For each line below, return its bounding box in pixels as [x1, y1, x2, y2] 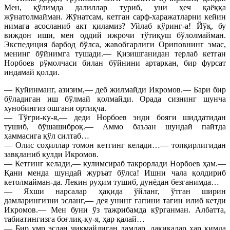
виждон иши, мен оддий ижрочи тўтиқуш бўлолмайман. [4, 30, 226, 40]
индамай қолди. [4, 67, 60, 76]
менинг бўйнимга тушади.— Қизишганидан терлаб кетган [4, 49, 226, 58]
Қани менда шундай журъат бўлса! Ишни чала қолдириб [4, 168, 226, 177]
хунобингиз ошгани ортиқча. [4, 103, 106, 112]
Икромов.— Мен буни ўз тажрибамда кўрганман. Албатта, [4, 205, 226, 214]
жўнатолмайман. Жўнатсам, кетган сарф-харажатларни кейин [4, 12, 226, 21]
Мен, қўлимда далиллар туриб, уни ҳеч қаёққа [4, 3, 226, 12]
